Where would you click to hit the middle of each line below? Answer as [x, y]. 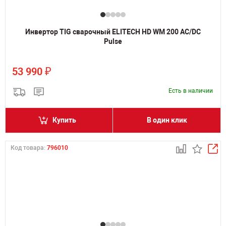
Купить [64, 120]
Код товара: [29, 148]
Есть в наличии [191, 91]
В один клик [167, 120]
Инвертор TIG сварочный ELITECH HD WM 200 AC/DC [113, 32]
